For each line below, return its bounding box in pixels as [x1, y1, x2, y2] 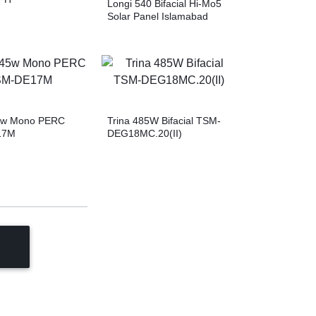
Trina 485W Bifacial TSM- [107, 114, 221, 126]
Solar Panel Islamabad [107, 10, 208, 22]
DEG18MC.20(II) [107, 127, 182, 139]
